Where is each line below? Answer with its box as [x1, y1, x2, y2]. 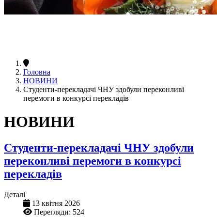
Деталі [4, 190, 25, 199]
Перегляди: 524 [34, 207, 84, 216]
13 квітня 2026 [32, 199, 80, 207]
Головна [23, 67, 50, 76]
